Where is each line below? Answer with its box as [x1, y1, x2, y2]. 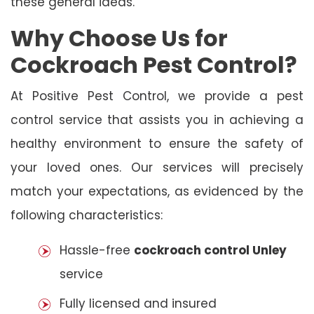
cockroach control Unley [134, 241, 287, 259]
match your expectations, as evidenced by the [11, 182, 303, 200]
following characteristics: [11, 206, 163, 224]
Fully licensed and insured [60, 294, 217, 312]
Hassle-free [60, 241, 134, 259]
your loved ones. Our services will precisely [11, 158, 303, 176]
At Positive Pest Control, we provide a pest [11, 87, 303, 104]
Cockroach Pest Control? [11, 48, 297, 81]
